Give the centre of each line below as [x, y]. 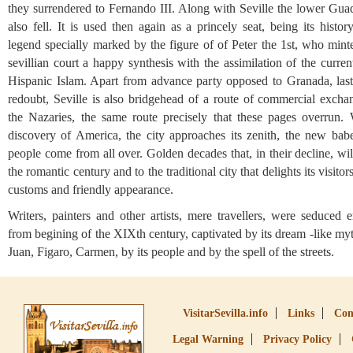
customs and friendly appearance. [91, 190]
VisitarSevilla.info [225, 313]
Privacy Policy [297, 339]
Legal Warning [208, 339]
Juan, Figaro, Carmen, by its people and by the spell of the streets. [171, 252]
